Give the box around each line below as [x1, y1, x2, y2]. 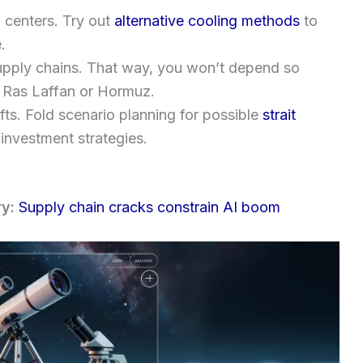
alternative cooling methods [114, 11, 300, 29]
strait [263, 105, 296, 123]
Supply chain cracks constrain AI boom [19, 198, 280, 216]
